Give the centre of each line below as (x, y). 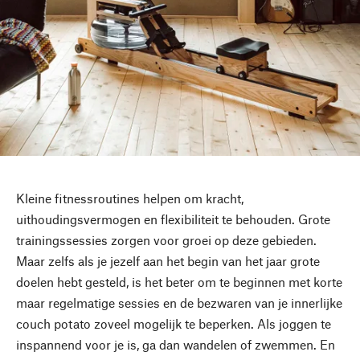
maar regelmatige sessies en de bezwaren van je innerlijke (179, 302)
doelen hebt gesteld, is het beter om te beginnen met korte (179, 281)
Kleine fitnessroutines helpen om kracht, (130, 198)
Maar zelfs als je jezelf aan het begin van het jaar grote (168, 260)
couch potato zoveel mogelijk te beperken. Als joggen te (174, 323)
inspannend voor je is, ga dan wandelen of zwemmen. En (176, 344)
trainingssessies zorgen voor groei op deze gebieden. (166, 239)
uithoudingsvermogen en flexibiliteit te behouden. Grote (173, 219)
